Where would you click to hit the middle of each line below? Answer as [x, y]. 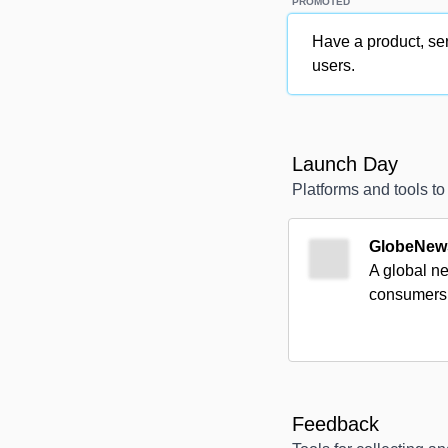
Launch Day [345, 164]
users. [333, 65]
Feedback [335, 424]
